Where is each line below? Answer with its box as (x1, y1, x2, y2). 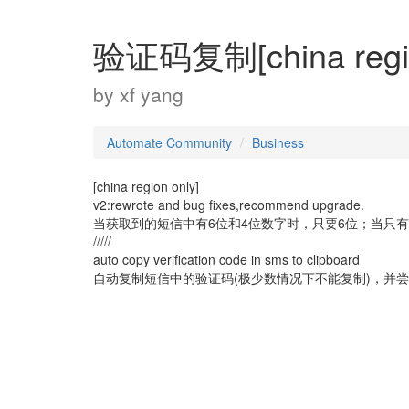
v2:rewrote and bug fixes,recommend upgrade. (93, 195, 364, 214)
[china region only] (93, 177, 199, 195)
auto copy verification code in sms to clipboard (93, 250, 360, 268)
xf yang (120, 80, 184, 108)
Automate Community (107, 133, 232, 152)
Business (252, 133, 304, 152)
